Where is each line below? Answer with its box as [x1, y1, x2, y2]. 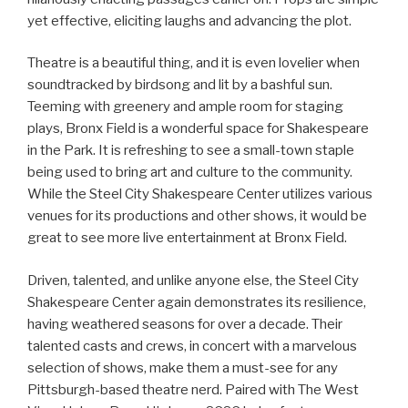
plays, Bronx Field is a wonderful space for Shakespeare [27, 120, 369, 138]
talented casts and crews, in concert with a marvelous [27, 337, 357, 354]
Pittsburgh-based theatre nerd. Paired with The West [27, 381, 359, 398]
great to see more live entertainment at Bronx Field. [27, 229, 347, 247]
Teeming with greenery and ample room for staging [27, 98, 343, 116]
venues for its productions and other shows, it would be [27, 208, 367, 225]
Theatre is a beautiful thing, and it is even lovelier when [27, 55, 360, 72]
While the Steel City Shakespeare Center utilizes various [27, 186, 372, 203]
